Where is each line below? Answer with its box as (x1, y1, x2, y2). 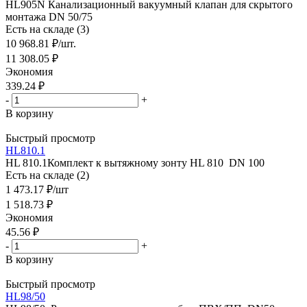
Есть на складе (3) (5, 23, 89, 35)
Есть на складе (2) (5, 169, 89, 181)
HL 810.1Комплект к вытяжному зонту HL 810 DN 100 (5, 156, 265, 169)
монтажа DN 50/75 (5, 10, 93, 23)
